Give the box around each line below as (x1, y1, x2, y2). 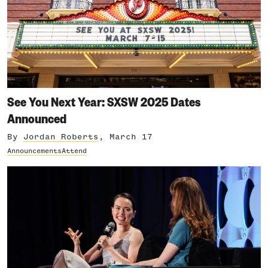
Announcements (7, 148, 62, 155)
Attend (62, 148, 87, 155)
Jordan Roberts (23, 133, 99, 141)
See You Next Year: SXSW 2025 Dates (7, 92, 201, 110)
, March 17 (99, 133, 153, 141)
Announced (7, 109, 66, 127)
